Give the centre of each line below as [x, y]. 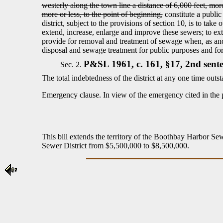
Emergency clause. [72, 95]
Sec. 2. [72, 64]
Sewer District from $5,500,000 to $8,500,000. [115, 146]
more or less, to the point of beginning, [102, 14]
